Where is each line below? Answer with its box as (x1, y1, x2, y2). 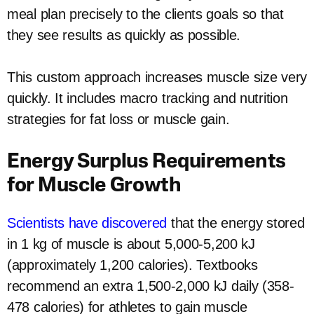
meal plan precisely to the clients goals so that (7, 6, 284, 22)
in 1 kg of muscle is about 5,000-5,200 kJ (7, 236, 255, 252)
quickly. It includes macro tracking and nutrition (7, 90, 288, 107)
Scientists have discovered (7, 215, 168, 231)
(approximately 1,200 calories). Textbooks (7, 257, 258, 273)
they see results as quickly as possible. (7, 27, 245, 43)
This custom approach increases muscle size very (7, 69, 307, 86)
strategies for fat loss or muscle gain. (7, 111, 230, 128)
